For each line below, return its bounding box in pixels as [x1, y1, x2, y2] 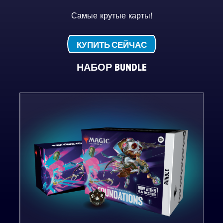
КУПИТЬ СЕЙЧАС [76, 40, 147, 49]
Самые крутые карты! [71, 10, 152, 21]
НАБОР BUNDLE [76, 62, 147, 73]
